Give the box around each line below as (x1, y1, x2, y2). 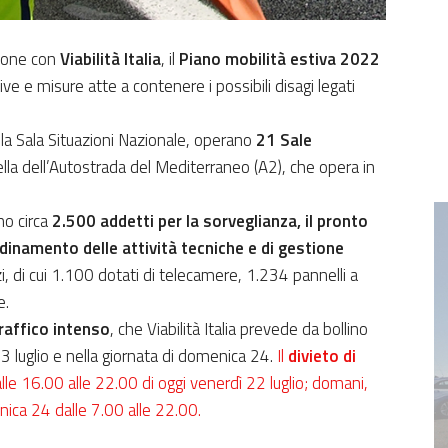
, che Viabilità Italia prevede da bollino (110, 315, 368, 342)
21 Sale (256, 126, 312, 153)
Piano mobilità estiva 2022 (179, 45, 380, 72)
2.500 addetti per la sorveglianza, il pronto (52, 207, 368, 234)
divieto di (288, 342, 356, 369)
